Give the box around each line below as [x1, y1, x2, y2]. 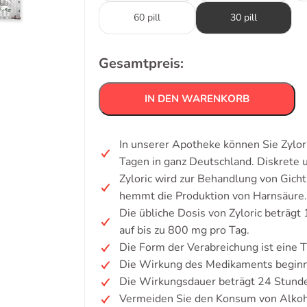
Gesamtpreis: [99, 54, 184, 73]
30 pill [230, 11, 257, 24]
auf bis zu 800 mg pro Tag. [119, 223, 249, 238]
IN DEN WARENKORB [145, 92, 249, 106]
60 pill [134, 11, 160, 24]
